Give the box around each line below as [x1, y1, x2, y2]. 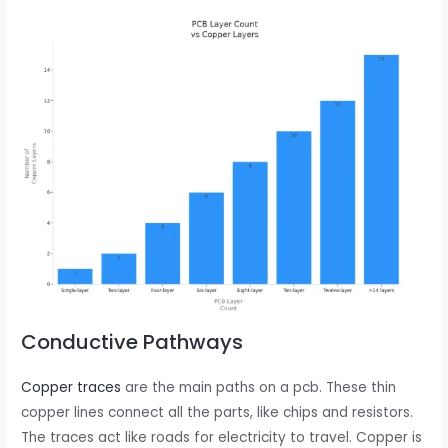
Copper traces [21, 377, 122, 397]
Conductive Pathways [21, 327, 244, 356]
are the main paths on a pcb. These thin [121, 377, 397, 397]
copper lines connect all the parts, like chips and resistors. [21, 402, 414, 422]
